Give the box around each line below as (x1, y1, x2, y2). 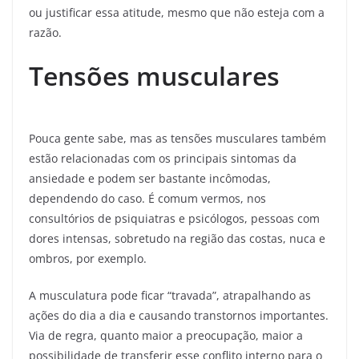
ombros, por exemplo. (29, 251, 147, 267)
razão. (29, 25, 62, 41)
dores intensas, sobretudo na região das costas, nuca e (29, 231, 325, 247)
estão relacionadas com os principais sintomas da (29, 151, 296, 167)
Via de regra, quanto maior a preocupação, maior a (29, 328, 303, 344)
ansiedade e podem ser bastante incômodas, (29, 171, 271, 187)
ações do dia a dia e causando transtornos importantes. (29, 308, 329, 324)
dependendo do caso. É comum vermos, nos (29, 191, 266, 207)
